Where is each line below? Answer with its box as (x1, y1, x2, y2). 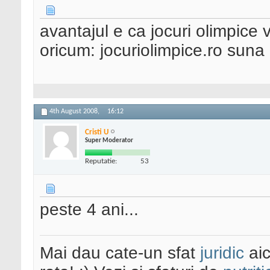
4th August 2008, (49, 108, 101, 116)
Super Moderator (85, 137, 133, 144)
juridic (200, 243, 244, 263)
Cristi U (85, 128, 108, 136)
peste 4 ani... (40, 200, 139, 219)
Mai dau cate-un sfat (40, 243, 200, 263)
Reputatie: (85, 157, 117, 165)
